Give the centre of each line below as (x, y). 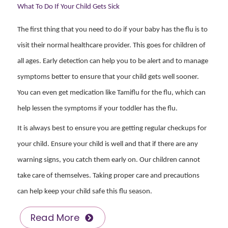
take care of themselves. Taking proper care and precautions (108, 176)
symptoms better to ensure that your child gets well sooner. (108, 77)
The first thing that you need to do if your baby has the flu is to (112, 30)
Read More (55, 218)
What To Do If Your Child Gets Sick (69, 7)
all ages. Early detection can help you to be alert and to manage (113, 61)
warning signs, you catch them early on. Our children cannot (109, 160)
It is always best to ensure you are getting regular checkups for (112, 129)
